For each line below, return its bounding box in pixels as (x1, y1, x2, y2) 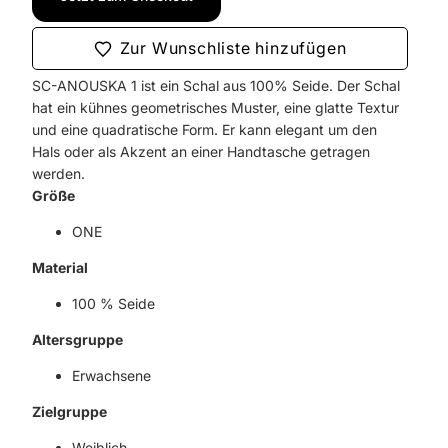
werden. (32, 165, 85, 182)
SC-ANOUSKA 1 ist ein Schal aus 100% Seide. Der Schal (32, 77, 400, 94)
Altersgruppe (32, 331, 123, 348)
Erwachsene (72, 367, 151, 384)
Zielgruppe (32, 403, 107, 420)
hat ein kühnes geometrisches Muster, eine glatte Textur (32, 99, 399, 116)
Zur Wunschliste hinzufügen (119, 38, 347, 58)
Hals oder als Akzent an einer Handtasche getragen (32, 143, 370, 160)
